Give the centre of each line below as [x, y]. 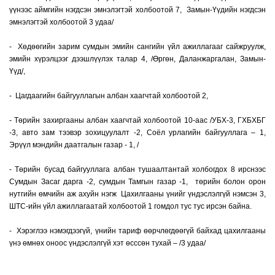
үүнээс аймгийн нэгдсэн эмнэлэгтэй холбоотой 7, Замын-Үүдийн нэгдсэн [137, 10]
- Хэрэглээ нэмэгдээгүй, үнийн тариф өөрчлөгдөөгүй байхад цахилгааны [137, 231]
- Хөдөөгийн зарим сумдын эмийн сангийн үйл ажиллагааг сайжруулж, [137, 47]
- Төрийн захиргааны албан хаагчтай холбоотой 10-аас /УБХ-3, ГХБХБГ [137, 120]
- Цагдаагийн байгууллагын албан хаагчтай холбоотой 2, [109, 96]
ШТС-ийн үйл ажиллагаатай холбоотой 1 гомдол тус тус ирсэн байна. [130, 206]
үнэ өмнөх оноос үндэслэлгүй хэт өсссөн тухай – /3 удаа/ [107, 243]
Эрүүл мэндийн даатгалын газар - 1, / [74, 145]
